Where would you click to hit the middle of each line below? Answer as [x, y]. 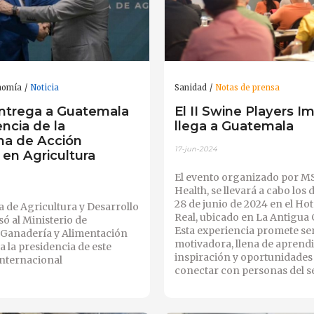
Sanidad [190, 88]
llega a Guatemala [234, 125]
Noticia [45, 88]
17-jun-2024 [196, 149]
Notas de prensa [247, 88]
